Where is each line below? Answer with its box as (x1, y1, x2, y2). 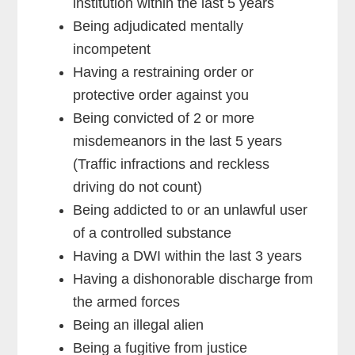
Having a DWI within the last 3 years (73, 247, 303, 264)
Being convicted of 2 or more (73, 109, 255, 126)
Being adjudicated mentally (73, 17, 244, 34)
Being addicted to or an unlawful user (73, 201, 308, 218)
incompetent (73, 40, 151, 57)
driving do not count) (73, 178, 203, 195)
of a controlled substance (73, 224, 232, 241)
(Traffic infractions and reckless (73, 155, 270, 172)
